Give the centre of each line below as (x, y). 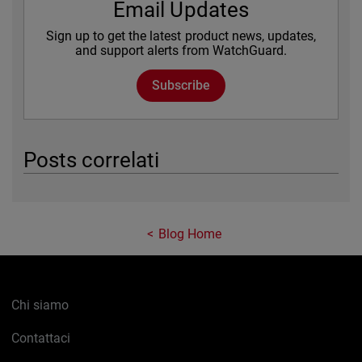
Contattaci (41, 338)
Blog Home (190, 234)
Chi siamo (40, 305)
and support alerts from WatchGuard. (181, 50)
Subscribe (181, 85)
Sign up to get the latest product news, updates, (181, 36)
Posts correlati (92, 160)
